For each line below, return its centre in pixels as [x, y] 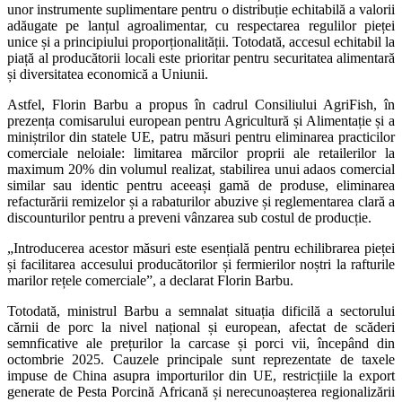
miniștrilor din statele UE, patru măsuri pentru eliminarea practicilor [201, 136]
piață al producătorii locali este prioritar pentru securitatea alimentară [201, 57]
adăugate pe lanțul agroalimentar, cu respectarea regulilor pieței [201, 25]
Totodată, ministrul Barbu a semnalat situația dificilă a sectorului [201, 310]
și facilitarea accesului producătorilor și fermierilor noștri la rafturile [201, 264]
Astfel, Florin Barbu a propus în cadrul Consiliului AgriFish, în [201, 104]
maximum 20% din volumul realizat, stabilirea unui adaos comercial [201, 169]
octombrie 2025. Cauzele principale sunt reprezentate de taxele [201, 359]
